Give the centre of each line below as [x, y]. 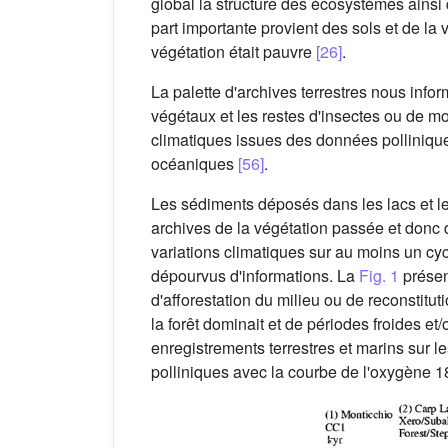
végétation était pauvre [233, 52]
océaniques [194, 164]
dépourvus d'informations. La [255, 276]
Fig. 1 [379, 276]
